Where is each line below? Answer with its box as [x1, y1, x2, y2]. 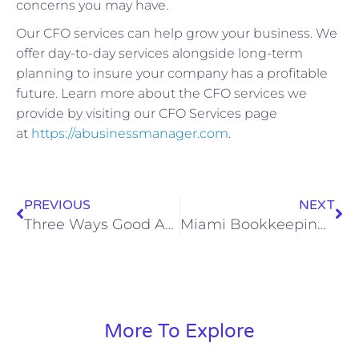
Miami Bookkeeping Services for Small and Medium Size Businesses [317, 215, 326, 233]
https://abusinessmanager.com [31, 125, 228, 141]
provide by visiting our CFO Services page [16, 105, 277, 121]
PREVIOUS [24, 196, 91, 213]
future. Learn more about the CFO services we [16, 85, 307, 101]
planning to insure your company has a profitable [16, 65, 328, 81]
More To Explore [104, 319, 255, 343]
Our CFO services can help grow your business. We [16, 25, 337, 41]
